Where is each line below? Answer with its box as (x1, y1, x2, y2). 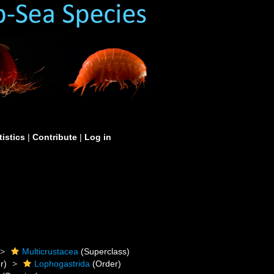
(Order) (90, 259, 122, 268)
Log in (84, 132, 111, 142)
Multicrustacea (22, 246, 79, 256)
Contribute (32, 132, 77, 142)
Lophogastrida (34, 259, 91, 268)
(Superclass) (78, 246, 130, 256)
